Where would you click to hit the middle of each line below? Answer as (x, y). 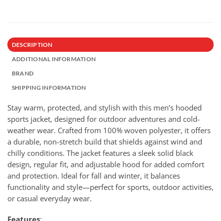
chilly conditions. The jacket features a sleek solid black (100, 153)
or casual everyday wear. (50, 198)
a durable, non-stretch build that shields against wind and (105, 141)
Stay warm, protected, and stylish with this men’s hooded (105, 107)
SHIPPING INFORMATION (49, 87)
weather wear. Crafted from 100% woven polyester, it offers (109, 130)
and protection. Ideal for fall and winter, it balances (94, 175)
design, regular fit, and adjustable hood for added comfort (106, 164)
